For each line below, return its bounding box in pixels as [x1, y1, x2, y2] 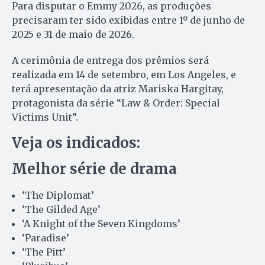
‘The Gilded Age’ [22, 203, 101, 215]
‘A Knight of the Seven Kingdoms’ [22, 217, 180, 230]
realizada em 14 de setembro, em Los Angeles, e [12, 68, 236, 80]
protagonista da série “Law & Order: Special [12, 96, 220, 109]
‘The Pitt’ [22, 245, 66, 258]
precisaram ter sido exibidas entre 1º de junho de [12, 14, 245, 26]
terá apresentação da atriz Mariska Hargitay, [12, 82, 224, 95]
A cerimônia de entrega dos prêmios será [12, 54, 209, 66]
